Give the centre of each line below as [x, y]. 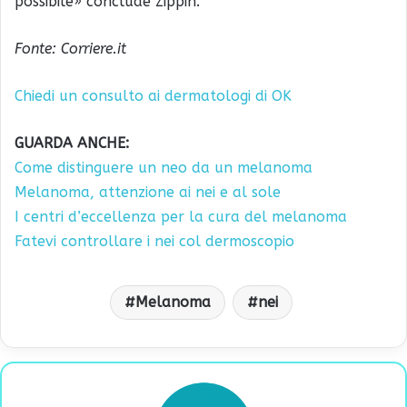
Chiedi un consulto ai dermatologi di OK [153, 95]
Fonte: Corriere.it [70, 48]
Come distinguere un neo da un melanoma [164, 167]
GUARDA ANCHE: [72, 143]
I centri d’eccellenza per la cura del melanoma [181, 216]
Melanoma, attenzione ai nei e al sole [148, 192]
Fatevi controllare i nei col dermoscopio [154, 241]
